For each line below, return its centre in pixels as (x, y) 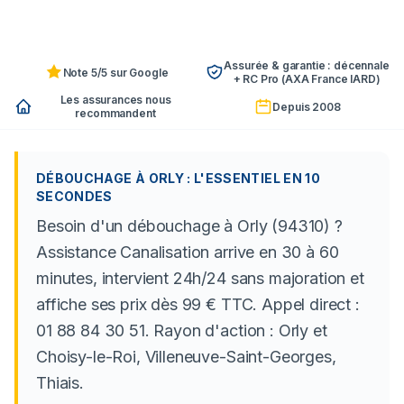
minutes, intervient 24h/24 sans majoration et (200, 278)
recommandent (115, 113)
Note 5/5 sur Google (115, 72)
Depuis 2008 (307, 106)
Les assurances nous (115, 100)
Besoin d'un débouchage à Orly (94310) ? (189, 226)
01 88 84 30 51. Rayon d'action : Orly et (182, 331)
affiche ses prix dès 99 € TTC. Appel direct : (198, 304)
